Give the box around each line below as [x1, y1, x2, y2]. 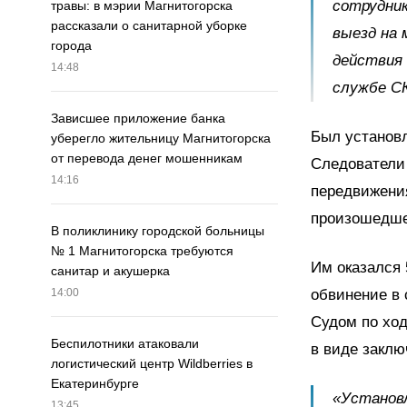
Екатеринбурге [51, 376, 139, 392]
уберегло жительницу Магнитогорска [51, 131, 271, 146]
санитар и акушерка [51, 263, 170, 279]
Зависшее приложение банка [51, 111, 225, 126]
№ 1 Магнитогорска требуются [51, 243, 233, 259]
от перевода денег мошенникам [51, 151, 243, 166]
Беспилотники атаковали [51, 336, 199, 352]
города [51, 38, 92, 54]
